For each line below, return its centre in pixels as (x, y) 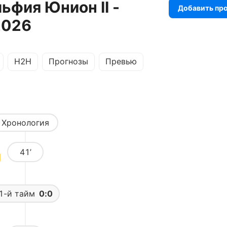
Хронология (25, 123)
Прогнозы (68, 61)
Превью (121, 61)
